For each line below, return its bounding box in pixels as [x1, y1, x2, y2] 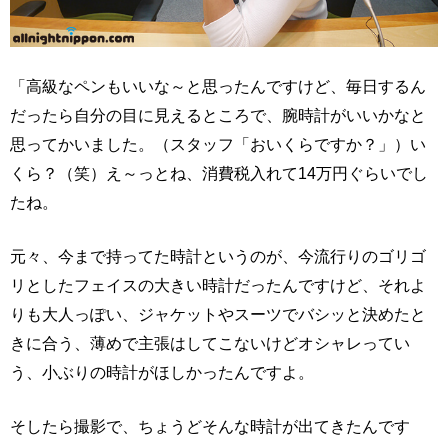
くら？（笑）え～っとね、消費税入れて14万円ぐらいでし [10, 164, 428, 183]
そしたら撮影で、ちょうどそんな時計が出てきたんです [10, 417, 410, 436]
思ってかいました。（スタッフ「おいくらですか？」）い [10, 135, 426, 154]
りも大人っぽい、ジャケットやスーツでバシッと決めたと [10, 305, 426, 324]
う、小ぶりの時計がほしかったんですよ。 [10, 363, 314, 382]
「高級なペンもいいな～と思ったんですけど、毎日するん [10, 77, 426, 96]
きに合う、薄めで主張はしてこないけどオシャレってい [10, 334, 410, 353]
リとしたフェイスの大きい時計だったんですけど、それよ [10, 276, 426, 295]
